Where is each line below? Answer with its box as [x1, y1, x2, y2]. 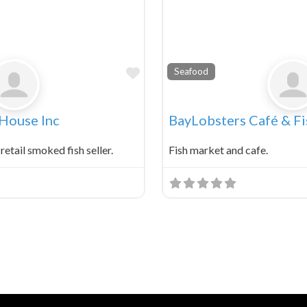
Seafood [174, 66, 209, 77]
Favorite [139, 64, 192, 81]
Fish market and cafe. [169, 143, 268, 156]
